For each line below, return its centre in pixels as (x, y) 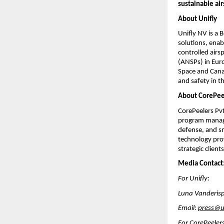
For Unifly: (194, 178)
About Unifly (198, 19)
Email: (188, 208)
